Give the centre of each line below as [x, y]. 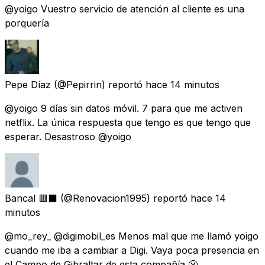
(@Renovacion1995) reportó [124, 198]
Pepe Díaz [28, 84]
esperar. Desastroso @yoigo [68, 136]
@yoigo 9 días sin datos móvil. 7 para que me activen [124, 108]
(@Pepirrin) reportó [98, 84]
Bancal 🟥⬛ [31, 198]
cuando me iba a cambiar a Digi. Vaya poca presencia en [132, 250]
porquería [27, 23]
